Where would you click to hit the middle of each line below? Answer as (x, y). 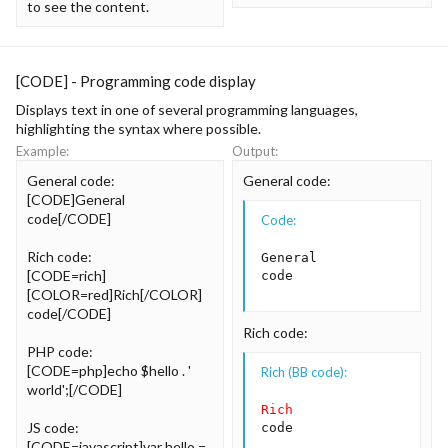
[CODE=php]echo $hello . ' (109, 370)
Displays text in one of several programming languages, (187, 109)
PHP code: (60, 351)
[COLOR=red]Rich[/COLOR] (114, 294)
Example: (42, 150)
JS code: (53, 427)
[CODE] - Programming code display (136, 81)
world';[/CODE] (74, 389)
